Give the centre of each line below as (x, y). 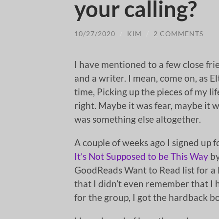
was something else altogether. (138, 119)
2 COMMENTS (178, 34)
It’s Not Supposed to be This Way (141, 156)
